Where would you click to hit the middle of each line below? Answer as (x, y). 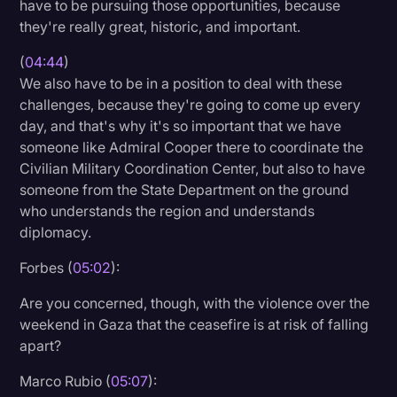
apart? (41, 345)
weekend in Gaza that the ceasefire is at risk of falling (195, 324)
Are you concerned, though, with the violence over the (195, 303)
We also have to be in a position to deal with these (181, 83)
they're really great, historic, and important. (160, 26)
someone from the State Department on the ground (185, 189)
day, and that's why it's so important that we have (181, 125)
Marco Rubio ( (66, 381)
